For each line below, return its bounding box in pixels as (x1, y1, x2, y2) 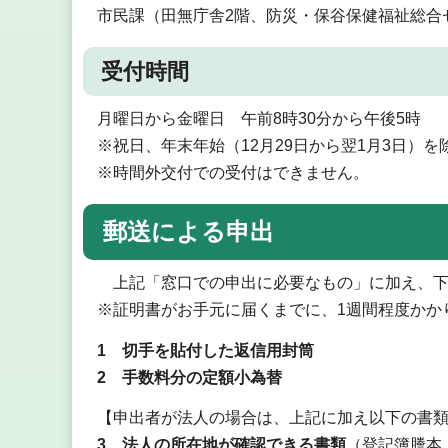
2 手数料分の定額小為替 (96, 368, 282, 386)
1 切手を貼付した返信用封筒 (96, 341, 314, 359)
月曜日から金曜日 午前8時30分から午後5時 (96, 110, 421, 128)
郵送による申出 (103, 217, 274, 245)
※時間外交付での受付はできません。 (96, 164, 369, 182)
